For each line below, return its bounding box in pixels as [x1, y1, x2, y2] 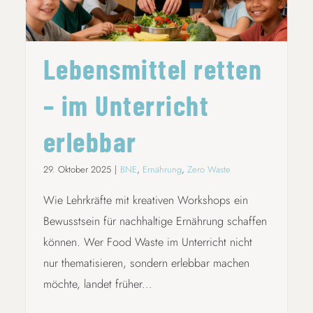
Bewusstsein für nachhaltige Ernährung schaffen [43, 212, 267, 229]
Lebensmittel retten [43, 51, 263, 85]
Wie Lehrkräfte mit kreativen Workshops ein [43, 191, 248, 208]
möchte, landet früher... [43, 275, 152, 292]
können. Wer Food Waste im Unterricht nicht [43, 233, 252, 250]
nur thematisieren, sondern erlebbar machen [43, 254, 249, 271]
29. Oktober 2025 [43, 162, 111, 176]
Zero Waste [187, 162, 231, 176]
